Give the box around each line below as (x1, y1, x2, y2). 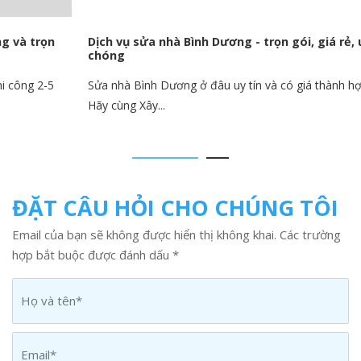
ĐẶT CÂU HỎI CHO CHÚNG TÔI (12, 193, 338, 223)
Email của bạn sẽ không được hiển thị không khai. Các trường (12, 226, 341, 243)
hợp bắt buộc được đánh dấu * (12, 246, 179, 263)
